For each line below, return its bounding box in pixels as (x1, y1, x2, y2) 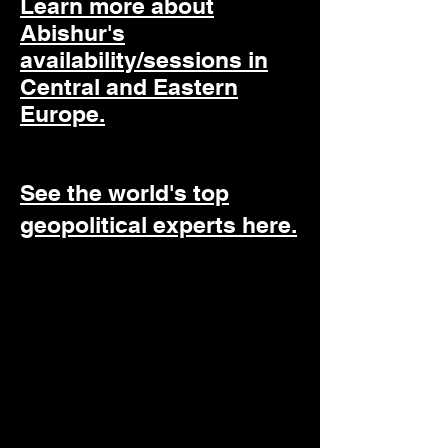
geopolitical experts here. (20, 211, 297, 238)
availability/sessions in (20, 46, 268, 73)
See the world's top (20, 179, 229, 206)
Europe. (20, 100, 105, 127)
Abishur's (20, 19, 125, 46)
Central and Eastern (20, 73, 238, 100)
